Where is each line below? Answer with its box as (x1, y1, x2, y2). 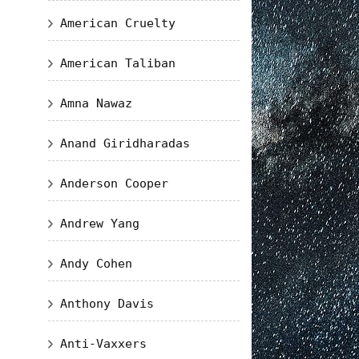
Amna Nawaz (59, 96, 132, 111)
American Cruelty (59, 16, 175, 30)
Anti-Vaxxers (59, 337, 147, 351)
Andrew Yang (59, 216, 139, 231)
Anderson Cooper (59, 176, 168, 191)
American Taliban (59, 56, 175, 71)
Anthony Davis (59, 296, 154, 311)
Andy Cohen (59, 256, 132, 271)
